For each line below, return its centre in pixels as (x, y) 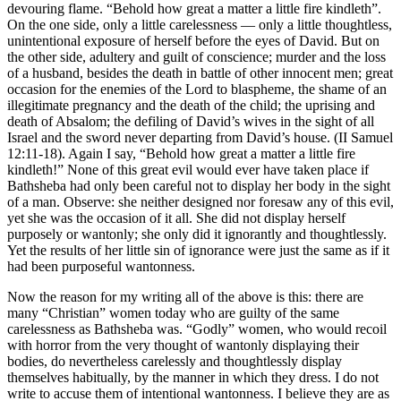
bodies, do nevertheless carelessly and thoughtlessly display (175, 361)
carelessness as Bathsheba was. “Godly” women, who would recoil (197, 328)
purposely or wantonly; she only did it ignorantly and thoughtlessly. (197, 234)
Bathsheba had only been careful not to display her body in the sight (199, 185)
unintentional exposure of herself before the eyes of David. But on (193, 40)
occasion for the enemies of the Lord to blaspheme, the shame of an (197, 89)
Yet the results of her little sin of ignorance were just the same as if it (198, 250)
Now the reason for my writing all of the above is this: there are (185, 296)
